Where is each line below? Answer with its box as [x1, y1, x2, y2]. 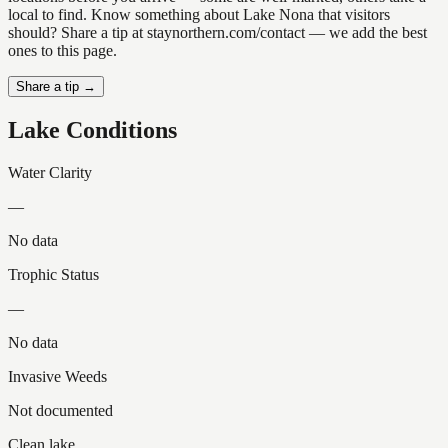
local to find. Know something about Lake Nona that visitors [8, 6, 390, 24]
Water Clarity [8, 164, 92, 182]
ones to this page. [8, 42, 117, 60]
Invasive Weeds [8, 368, 107, 386]
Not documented [8, 402, 113, 420]
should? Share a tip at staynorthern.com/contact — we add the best [8, 24, 427, 42]
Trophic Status [8, 266, 99, 284]
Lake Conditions [8, 117, 177, 144]
